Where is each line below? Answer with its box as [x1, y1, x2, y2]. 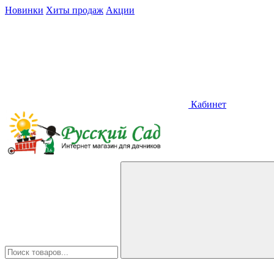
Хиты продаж [46, 5, 103, 15]
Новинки [5, 5, 43, 15]
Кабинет [188, 99, 226, 109]
